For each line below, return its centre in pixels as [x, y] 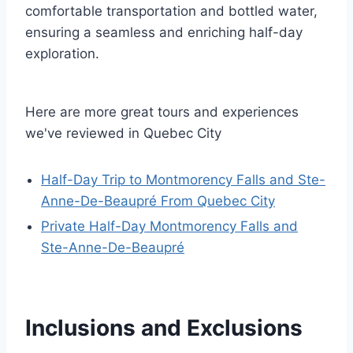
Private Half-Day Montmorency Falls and [169, 226]
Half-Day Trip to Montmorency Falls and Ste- [183, 179]
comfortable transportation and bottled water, [171, 11]
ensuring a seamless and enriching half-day [164, 32]
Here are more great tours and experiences [162, 111]
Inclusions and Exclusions [164, 327]
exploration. [62, 53]
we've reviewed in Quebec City [123, 133]
